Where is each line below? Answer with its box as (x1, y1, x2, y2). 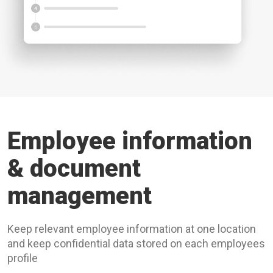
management (7, 182, 152, 210)
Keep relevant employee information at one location (7, 222, 256, 235)
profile (7, 252, 38, 264)
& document (7, 154, 141, 183)
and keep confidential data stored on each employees (7, 237, 265, 250)
